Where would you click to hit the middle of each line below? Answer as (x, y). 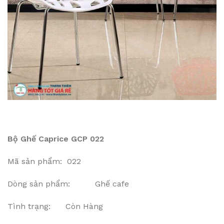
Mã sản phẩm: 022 (44, 161)
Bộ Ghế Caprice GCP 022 (56, 139)
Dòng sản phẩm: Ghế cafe (68, 184)
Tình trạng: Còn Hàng (55, 206)
